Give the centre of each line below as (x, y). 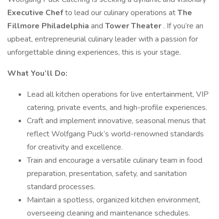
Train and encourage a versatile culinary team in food (115, 160)
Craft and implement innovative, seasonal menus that (116, 121)
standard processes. (61, 187)
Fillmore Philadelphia (49, 26)
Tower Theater (134, 26)
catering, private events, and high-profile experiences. (117, 108)
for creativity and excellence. (75, 147)
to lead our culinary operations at (121, 13)
